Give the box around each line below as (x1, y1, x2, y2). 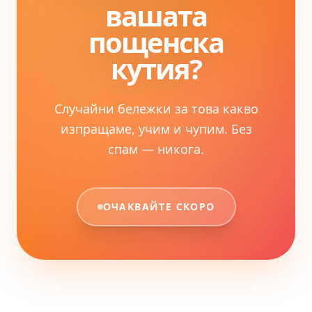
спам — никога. (108, 141, 204, 157)
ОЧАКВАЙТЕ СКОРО (102, 200, 215, 213)
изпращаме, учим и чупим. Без (60, 120, 252, 137)
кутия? (111, 49, 201, 88)
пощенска (88, 23, 224, 61)
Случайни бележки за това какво (54, 100, 258, 117)
